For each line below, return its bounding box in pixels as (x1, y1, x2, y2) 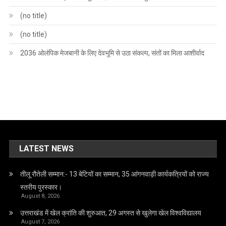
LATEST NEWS (19, 144, 74, 154)
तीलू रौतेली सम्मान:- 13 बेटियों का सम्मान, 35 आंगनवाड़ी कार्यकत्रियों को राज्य (20, 170, 209, 179)
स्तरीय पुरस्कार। (20, 183, 63, 192)
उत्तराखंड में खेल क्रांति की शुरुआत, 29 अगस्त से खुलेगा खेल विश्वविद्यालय (20, 209, 202, 217)
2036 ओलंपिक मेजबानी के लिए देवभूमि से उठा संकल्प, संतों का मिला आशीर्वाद (20, 49, 204, 58)
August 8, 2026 (21, 193, 60, 200)
